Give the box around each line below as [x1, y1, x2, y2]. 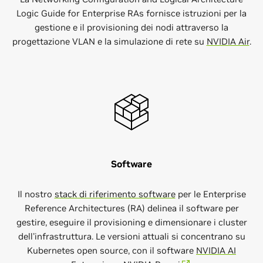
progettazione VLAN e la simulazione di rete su [12, 36, 207, 47]
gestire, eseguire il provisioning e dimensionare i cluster [16, 217, 247, 228]
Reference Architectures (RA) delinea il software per [24, 203, 239, 214]
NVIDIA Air [206, 36, 249, 47]
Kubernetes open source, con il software [27, 245, 196, 256]
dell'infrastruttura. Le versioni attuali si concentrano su [18, 231, 245, 242]
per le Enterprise [175, 188, 246, 200]
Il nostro [17, 188, 55, 200]
